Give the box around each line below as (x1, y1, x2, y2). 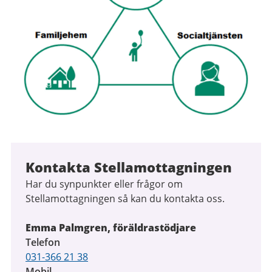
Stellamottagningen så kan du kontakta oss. (25, 192, 225, 205)
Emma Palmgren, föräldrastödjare (25, 221, 196, 234)
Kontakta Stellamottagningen (25, 158, 232, 176)
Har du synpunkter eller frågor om (25, 177, 183, 191)
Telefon (25, 236, 60, 249)
